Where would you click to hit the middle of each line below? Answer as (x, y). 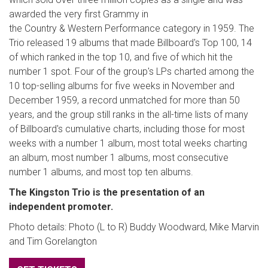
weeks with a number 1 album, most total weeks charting (128, 144)
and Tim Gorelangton (53, 242)
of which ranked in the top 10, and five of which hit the (121, 57)
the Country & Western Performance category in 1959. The (132, 29)
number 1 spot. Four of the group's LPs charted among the (132, 72)
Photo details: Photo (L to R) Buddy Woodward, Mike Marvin (134, 227)
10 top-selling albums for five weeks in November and (122, 86)
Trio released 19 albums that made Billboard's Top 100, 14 (130, 43)
